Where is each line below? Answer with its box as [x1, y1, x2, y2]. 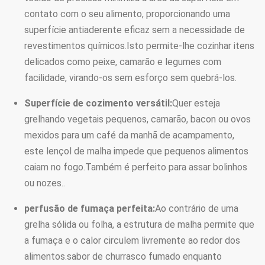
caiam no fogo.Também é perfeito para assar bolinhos [24, 161, 247, 173]
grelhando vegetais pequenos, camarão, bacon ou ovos [24, 114, 251, 125]
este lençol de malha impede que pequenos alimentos [24, 146, 248, 157]
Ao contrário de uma [155, 203, 238, 214]
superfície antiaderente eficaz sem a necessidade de [24, 24, 245, 35]
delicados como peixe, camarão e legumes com [24, 56, 221, 67]
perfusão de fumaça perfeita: [24, 203, 155, 214]
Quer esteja [172, 98, 220, 109]
